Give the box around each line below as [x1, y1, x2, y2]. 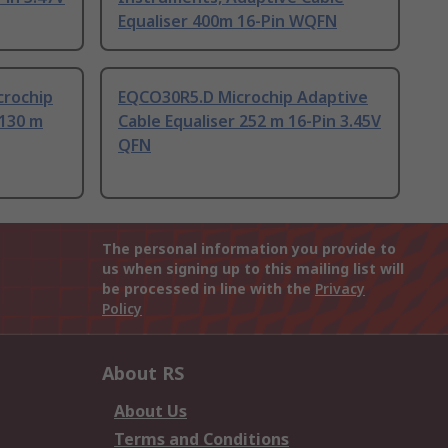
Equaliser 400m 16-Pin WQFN [118, 10, 337, 33]
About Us [114, 400, 187, 423]
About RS [102, 361, 184, 386]
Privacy [315, 279, 365, 299]
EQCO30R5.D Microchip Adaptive [118, 86, 368, 109]
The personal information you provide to [102, 239, 396, 259]
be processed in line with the [102, 279, 315, 299]
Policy [102, 299, 142, 319]
